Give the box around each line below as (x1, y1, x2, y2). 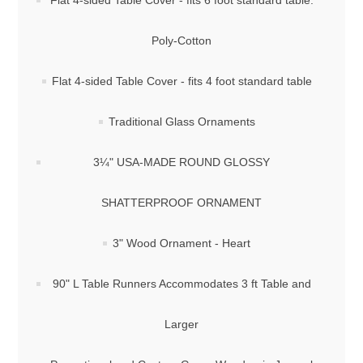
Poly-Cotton (152, 34, 211, 48)
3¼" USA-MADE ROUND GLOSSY (93, 156, 270, 169)
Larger (164, 318, 199, 331)
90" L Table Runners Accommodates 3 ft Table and (52, 277, 311, 291)
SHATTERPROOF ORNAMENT (101, 196, 262, 210)
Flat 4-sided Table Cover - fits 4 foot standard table (51, 75, 312, 88)
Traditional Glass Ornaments (108, 115, 255, 129)
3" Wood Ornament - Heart (113, 237, 250, 250)
